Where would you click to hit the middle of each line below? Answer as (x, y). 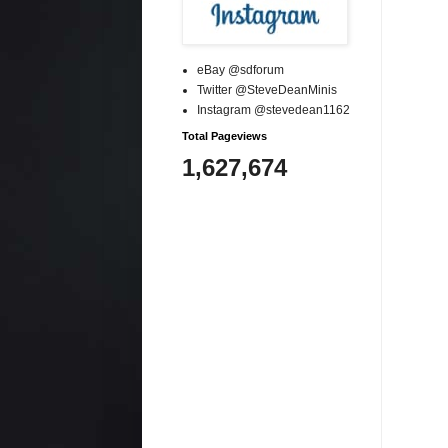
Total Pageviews (224, 135)
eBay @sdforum (240, 69)
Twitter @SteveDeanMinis (267, 89)
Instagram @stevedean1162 (273, 109)
